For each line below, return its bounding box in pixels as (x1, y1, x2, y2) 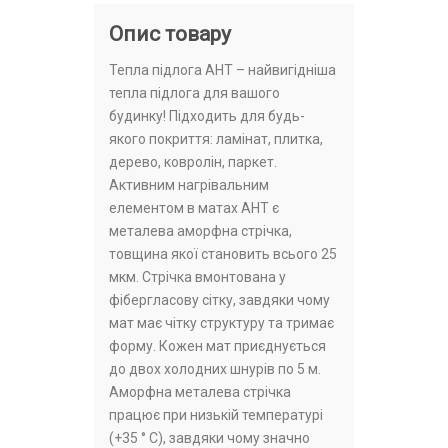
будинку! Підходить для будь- (109, 108, 305, 125)
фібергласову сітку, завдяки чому (109, 292, 330, 309)
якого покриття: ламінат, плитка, (109, 131, 323, 148)
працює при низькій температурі (109, 407, 323, 424)
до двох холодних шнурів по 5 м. (109, 361, 321, 378)
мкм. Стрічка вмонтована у (109, 269, 286, 286)
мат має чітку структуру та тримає (109, 315, 334, 332)
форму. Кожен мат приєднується (109, 338, 326, 355)
